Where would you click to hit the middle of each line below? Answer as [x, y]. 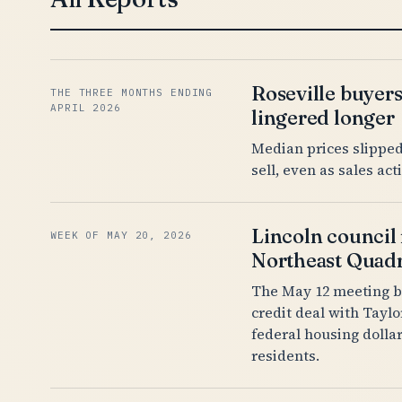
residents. [285, 355]
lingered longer [323, 118]
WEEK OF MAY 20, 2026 [121, 235]
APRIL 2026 [86, 108]
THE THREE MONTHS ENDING [132, 92]
